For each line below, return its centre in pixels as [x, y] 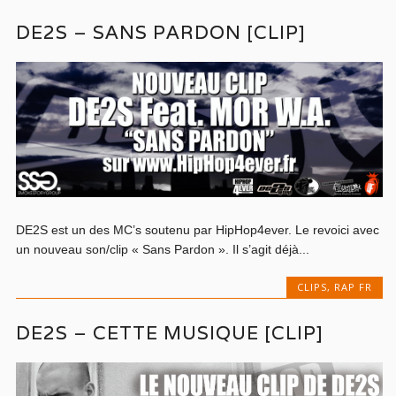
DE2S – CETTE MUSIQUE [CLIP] [170, 333]
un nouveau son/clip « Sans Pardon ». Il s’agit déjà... [163, 249]
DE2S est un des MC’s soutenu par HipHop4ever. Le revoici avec [198, 229]
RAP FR [353, 286]
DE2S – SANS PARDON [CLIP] [161, 32]
